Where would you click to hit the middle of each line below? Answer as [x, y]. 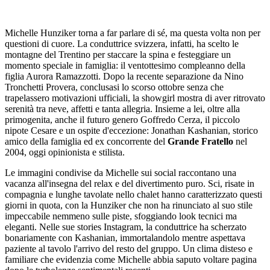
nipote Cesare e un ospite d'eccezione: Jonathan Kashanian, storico [131, 130]
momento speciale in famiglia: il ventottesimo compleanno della [125, 65]
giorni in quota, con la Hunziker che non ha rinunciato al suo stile [129, 205]
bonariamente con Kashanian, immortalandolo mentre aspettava [125, 237]
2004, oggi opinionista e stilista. [65, 152]
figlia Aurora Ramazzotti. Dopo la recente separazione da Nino [124, 76]
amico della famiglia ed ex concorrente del [86, 141]
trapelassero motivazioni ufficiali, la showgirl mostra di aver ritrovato [135, 98]
